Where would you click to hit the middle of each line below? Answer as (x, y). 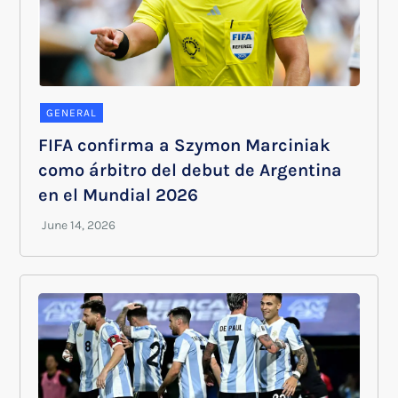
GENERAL (72, 112)
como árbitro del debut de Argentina (191, 170)
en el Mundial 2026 (119, 195)
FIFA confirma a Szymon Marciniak (185, 145)
